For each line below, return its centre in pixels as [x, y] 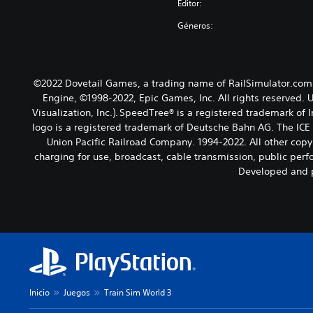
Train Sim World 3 [138, 293]
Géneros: [196, 26]
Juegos [77, 293]
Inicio [39, 293]
